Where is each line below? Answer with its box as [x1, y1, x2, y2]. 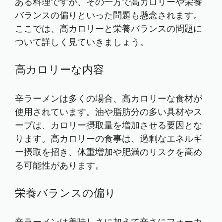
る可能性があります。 [15, 160, 104, 171]
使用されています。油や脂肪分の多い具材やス [15, 106, 202, 118]
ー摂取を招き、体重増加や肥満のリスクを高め [15, 146, 202, 158]
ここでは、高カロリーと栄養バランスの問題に [15, 23, 202, 35]
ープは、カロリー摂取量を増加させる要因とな [15, 119, 202, 131]
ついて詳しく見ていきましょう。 [15, 36, 149, 48]
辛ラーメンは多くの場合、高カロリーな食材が [15, 93, 202, 105]
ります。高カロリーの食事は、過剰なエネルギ [15, 133, 202, 145]
